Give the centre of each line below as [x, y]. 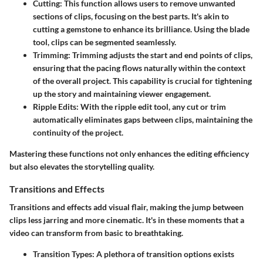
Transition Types [63, 254]
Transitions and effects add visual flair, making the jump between [127, 207]
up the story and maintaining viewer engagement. [122, 94]
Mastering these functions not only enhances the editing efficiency [129, 154]
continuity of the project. [78, 132]
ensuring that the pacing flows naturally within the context [139, 68]
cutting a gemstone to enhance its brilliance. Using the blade [141, 29]
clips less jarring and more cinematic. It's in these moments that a [127, 220]
